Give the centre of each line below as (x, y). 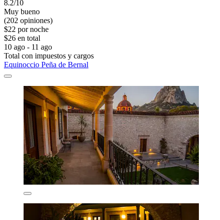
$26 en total (22, 38)
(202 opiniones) (28, 21)
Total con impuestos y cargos (49, 56)
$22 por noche (26, 29)
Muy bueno (22, 12)
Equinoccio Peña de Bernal (46, 65)
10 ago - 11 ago (28, 47)
